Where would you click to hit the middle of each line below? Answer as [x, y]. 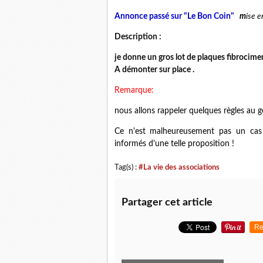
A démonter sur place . [154, 70]
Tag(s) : [127, 167]
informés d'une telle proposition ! [174, 144]
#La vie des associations [179, 167]
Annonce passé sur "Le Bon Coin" [177, 16]
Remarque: [134, 90]
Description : [138, 37]
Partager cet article [167, 203]
